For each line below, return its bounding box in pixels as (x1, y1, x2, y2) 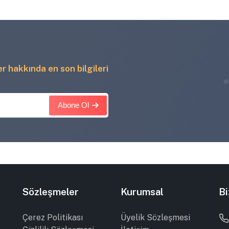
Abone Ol (57, 101, 89, 110)
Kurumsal (121, 186, 164, 197)
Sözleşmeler (22, 186, 79, 197)
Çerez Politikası (22, 212, 83, 222)
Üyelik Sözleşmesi (121, 212, 190, 222)
